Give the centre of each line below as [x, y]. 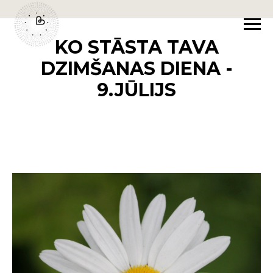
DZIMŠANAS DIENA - [136, 69]
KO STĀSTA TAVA [136, 47]
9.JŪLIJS [136, 90]
